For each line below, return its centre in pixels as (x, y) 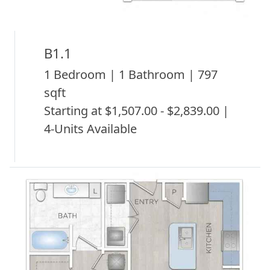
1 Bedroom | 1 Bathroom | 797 (131, 74)
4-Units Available (90, 128)
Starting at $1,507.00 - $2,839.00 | (137, 110)
